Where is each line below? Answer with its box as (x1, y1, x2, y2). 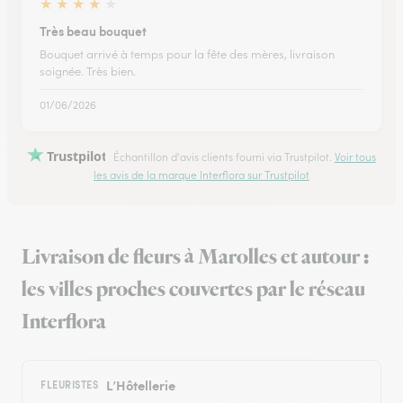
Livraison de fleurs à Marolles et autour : (22, 243, 369, 273)
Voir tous (334, 150, 376, 164)
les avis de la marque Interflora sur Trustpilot (94, 168, 309, 183)
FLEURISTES (40, 378, 99, 392)
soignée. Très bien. (40, 64, 136, 79)
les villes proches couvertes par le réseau (22, 275, 365, 305)
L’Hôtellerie (105, 375, 175, 395)
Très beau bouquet (40, 22, 147, 40)
